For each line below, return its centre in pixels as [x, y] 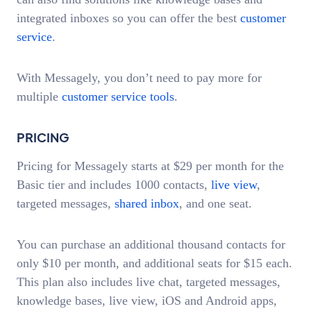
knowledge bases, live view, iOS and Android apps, [147, 300]
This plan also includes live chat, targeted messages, [149, 281]
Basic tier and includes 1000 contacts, [114, 185]
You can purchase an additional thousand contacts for [151, 244]
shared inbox [147, 203]
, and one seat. [217, 203]
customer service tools [118, 96]
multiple [39, 96]
